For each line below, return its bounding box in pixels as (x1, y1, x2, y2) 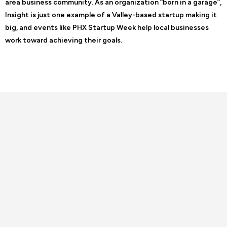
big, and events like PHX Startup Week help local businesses (5, 23, 209, 32)
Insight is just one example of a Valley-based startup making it (5, 10, 217, 19)
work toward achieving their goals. (5, 35, 122, 45)
